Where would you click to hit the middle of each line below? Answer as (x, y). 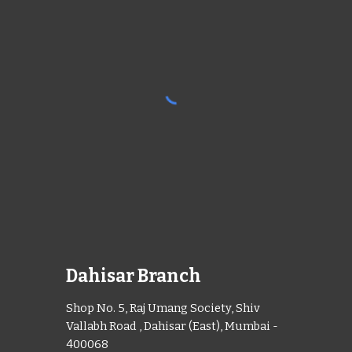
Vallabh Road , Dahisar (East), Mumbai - (172, 326)
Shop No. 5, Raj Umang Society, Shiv (163, 308)
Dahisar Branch (134, 276)
